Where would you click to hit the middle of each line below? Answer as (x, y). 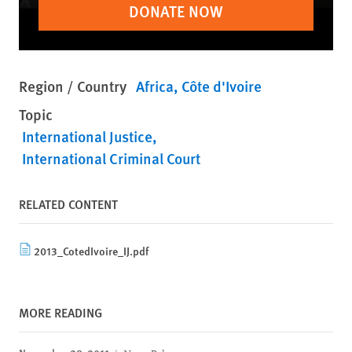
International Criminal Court (111, 158)
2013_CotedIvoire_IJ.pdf (91, 251)
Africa (155, 86)
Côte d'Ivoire (222, 86)
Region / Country (73, 86)
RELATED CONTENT (68, 204)
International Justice (87, 136)
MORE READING (60, 312)
